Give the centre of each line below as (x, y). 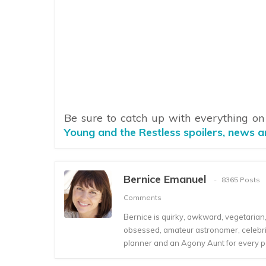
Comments (142, 198)
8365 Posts (241, 180)
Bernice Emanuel (165, 179)
